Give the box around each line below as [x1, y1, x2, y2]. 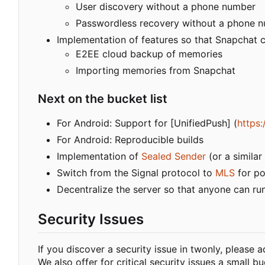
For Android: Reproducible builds [57, 133, 203, 146]
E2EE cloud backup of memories [76, 47, 222, 60]
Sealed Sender [141, 150, 206, 162]
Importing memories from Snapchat [76, 64, 235, 76]
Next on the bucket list [38, 91, 167, 106]
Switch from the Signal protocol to [57, 166, 215, 179]
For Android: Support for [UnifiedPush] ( [57, 117, 237, 129]
